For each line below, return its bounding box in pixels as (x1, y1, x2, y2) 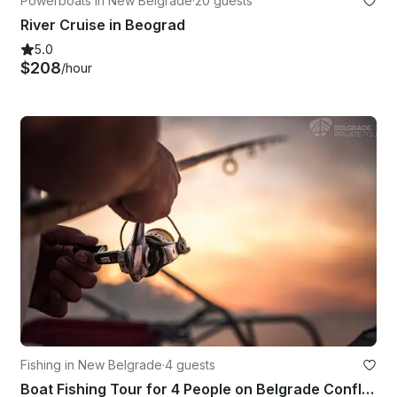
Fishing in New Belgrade (20, 357, 162, 373)
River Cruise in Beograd (20, 15, 185, 34)
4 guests (165, 357, 215, 373)
